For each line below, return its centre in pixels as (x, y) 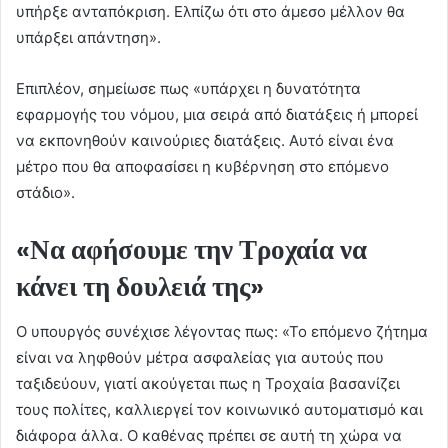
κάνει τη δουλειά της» (140, 287)
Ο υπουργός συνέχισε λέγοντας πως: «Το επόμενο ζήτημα (222, 331)
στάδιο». (45, 193)
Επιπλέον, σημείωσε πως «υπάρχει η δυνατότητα (188, 89)
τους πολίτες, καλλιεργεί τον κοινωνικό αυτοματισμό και (219, 409)
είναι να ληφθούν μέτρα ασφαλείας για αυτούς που (200, 357)
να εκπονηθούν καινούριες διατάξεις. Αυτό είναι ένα (205, 141)
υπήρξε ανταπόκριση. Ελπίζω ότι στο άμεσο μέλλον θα (210, 12)
